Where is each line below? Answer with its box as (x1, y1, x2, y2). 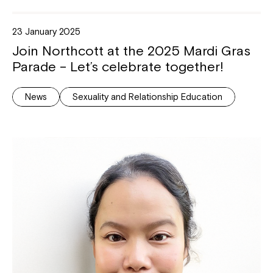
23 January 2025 (12, 26, 80, 37)
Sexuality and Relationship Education (73, 91, 222, 102)
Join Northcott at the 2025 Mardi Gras (12, 43, 250, 59)
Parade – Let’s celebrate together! (12, 58, 224, 75)
